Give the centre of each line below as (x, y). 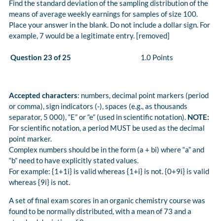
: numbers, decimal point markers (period (143, 95)
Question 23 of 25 (41, 57)
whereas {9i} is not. (39, 182)
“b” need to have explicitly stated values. (74, 161)
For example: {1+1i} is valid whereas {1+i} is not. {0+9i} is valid (109, 171)
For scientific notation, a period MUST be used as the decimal (107, 128)
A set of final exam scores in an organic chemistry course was (107, 201)
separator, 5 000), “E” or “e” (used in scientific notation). (98, 117)
